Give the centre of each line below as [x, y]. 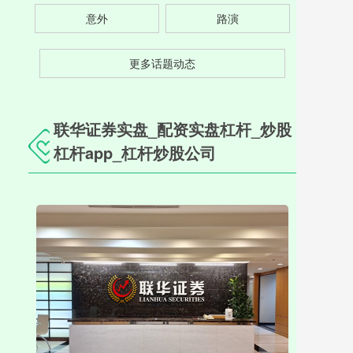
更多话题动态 [162, 63]
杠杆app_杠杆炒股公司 [135, 152]
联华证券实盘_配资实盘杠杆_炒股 [173, 129]
